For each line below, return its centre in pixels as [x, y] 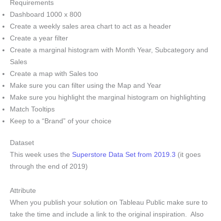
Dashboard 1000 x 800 [46, 14]
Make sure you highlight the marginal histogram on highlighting [108, 97]
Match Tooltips [32, 109]
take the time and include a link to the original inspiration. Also [107, 214]
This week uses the [41, 155]
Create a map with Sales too [54, 74]
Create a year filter [39, 38]
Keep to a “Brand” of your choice [61, 121]
